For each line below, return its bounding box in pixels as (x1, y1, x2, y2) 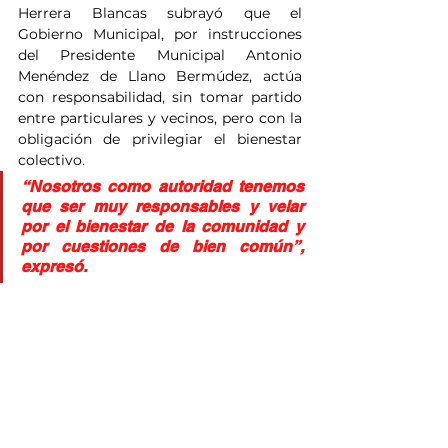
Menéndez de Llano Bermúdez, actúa (18, 67, 302, 86)
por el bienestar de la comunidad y (21, 217, 304, 237)
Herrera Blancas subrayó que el (18, 4, 302, 23)
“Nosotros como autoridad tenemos (21, 177, 304, 197)
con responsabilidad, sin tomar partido (18, 88, 302, 107)
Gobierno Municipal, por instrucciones (18, 25, 302, 44)
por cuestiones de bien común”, (21, 237, 304, 257)
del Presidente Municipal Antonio (18, 46, 302, 65)
